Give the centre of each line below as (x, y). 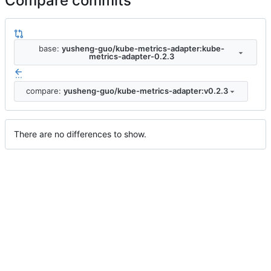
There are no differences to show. (80, 134)
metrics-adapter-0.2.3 (131, 56)
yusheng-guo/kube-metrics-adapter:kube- (143, 48)
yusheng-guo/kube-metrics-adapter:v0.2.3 (145, 91)
